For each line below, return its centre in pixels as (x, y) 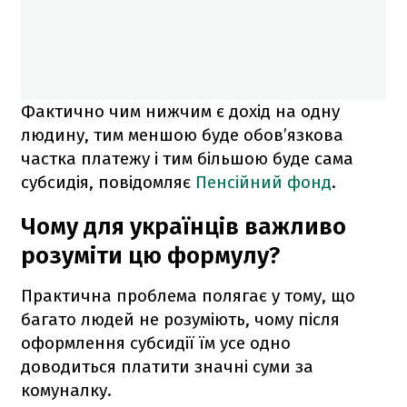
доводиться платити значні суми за (167, 366)
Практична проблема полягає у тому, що (188, 295)
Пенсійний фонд (263, 182)
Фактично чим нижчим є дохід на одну (180, 111)
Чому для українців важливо (184, 226)
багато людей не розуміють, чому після (180, 319)
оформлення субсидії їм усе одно (156, 342)
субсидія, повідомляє (108, 182)
